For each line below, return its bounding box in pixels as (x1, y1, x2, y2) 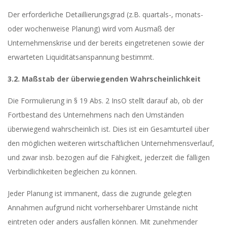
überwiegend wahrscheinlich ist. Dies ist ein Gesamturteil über (8, 124, 209, 134)
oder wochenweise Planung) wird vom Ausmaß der (8, 24, 175, 33)
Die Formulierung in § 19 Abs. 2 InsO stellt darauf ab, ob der (8, 96, 203, 105)
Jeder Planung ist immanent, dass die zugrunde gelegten (8, 188, 192, 198)
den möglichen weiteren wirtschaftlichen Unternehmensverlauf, (8, 138, 214, 148)
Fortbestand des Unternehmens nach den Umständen (8, 110, 184, 120)
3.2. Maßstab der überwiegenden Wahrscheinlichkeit (8, 74, 201, 84)
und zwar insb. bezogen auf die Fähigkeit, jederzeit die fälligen (8, 153, 210, 162)
